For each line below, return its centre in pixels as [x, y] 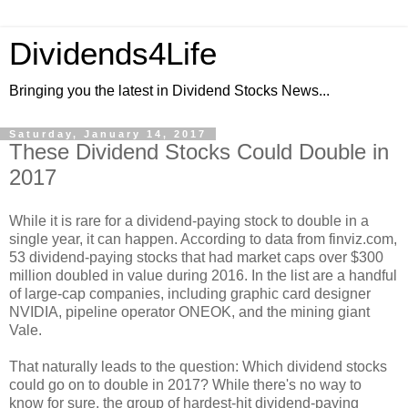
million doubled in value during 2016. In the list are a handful [203, 275]
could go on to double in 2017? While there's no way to [185, 384]
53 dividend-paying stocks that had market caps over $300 [196, 257]
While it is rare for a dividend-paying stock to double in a [189, 220]
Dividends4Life [113, 54]
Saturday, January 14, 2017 [108, 134]
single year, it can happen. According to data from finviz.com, [203, 239]
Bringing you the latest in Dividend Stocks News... [169, 91]
